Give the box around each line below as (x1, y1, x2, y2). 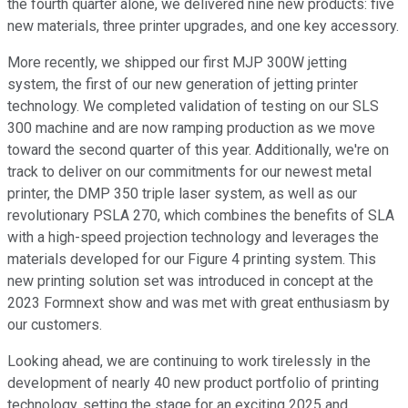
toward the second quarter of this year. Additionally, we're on (7, 141, 389, 159)
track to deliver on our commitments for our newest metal (7, 163, 372, 181)
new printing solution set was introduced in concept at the (7, 272, 373, 291)
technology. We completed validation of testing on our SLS (7, 97, 379, 116)
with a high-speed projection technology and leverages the (7, 229, 379, 247)
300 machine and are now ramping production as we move (7, 119, 375, 138)
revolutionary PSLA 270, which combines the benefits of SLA (7, 207, 394, 225)
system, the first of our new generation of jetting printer (7, 76, 358, 94)
